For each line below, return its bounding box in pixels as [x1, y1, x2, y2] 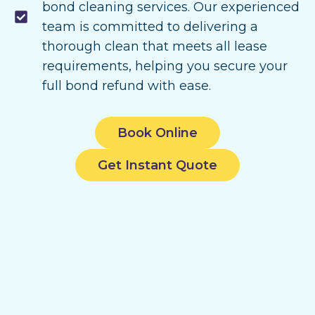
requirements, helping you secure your [42, 58, 288, 74]
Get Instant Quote [98, 157, 217, 173]
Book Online [117, 125, 198, 141]
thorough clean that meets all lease [42, 39, 267, 54]
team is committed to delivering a [42, 19, 258, 34]
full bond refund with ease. [42, 78, 211, 94]
